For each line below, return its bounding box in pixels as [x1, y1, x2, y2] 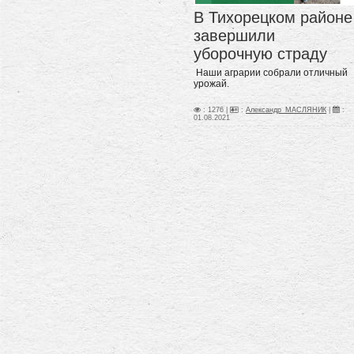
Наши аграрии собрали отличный [194, 66, 348, 78]
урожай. [194, 77, 229, 89]
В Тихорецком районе [194, 8, 352, 26]
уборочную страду [194, 44, 327, 62]
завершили [194, 26, 275, 44]
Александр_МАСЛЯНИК [246, 105, 326, 114]
